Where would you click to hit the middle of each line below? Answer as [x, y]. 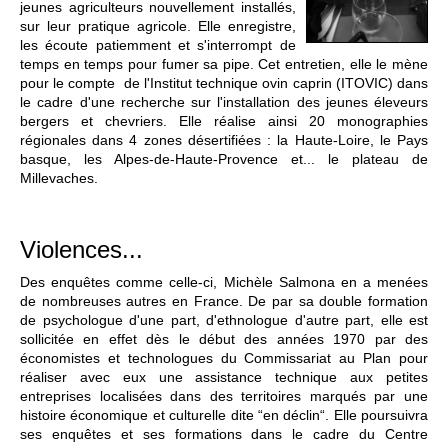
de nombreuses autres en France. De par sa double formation [224, 301]
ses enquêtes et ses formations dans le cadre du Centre [224, 434]
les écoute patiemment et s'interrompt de [158, 45]
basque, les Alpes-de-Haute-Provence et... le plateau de [224, 159]
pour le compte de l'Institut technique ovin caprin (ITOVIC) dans [224, 83]
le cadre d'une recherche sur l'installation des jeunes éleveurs [224, 102]
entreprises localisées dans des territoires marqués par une [224, 396]
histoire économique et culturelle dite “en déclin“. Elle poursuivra [224, 415]
